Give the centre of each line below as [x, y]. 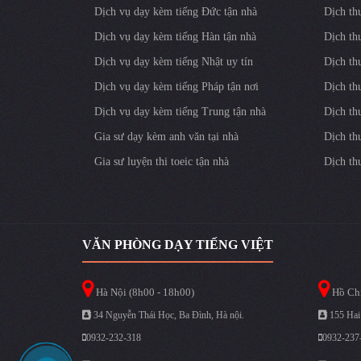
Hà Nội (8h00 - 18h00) [144, 292]
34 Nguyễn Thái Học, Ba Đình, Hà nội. [168, 315]
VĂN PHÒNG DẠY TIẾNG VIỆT [178, 244]
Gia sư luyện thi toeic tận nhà [162, 161]
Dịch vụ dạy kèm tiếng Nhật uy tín [174, 61]
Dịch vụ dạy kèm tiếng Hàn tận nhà [175, 36]
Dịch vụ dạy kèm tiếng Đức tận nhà [176, 11]
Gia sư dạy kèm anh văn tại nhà [166, 136]
